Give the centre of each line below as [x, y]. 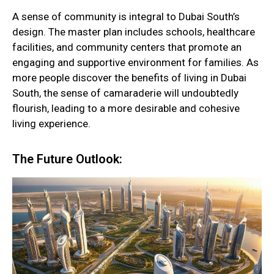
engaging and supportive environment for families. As [135, 63]
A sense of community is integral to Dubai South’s [126, 17]
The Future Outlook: [67, 159]
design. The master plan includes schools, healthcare [134, 32]
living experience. [51, 124]
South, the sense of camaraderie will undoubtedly [125, 93]
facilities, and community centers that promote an [127, 47]
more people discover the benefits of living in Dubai [129, 78]
